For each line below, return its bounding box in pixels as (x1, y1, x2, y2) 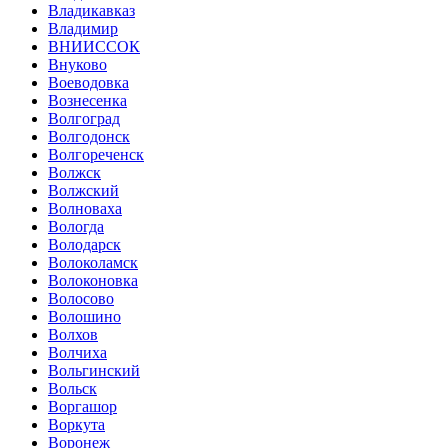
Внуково (48, 56, 107, 73)
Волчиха (48, 344, 107, 361)
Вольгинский (48, 362, 140, 379)
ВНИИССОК (48, 38, 140, 55)
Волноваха (48, 200, 122, 217)
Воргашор (48, 398, 117, 415)
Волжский (48, 182, 119, 199)
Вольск (48, 380, 97, 397)
